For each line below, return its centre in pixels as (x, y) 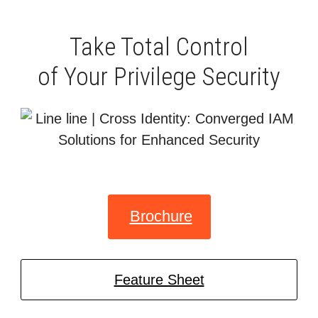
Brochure (161, 216)
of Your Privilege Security (159, 77)
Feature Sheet (159, 279)
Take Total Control (159, 48)
